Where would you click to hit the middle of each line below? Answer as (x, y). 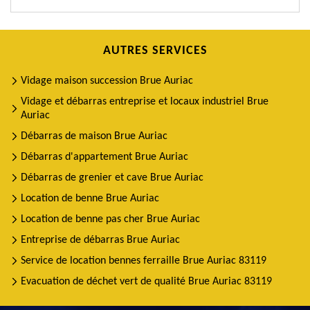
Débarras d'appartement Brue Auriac (104, 157)
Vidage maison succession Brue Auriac (107, 81)
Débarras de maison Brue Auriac (94, 136)
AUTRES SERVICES (155, 51)
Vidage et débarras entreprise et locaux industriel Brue (144, 102)
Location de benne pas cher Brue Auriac (110, 219)
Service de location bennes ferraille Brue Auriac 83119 (144, 261)
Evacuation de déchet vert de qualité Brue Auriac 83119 (146, 282)
